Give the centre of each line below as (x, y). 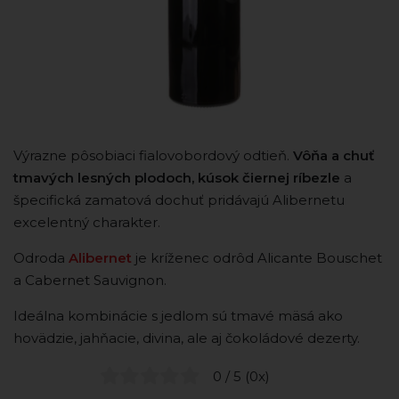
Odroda (41, 258)
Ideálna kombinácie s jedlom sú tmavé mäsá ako (178, 316)
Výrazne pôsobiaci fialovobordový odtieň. (153, 155)
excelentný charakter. (87, 222)
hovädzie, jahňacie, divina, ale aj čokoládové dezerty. (188, 338)
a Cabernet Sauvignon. (92, 280)
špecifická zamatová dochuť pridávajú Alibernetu (179, 200)
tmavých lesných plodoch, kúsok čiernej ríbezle (177, 178)
